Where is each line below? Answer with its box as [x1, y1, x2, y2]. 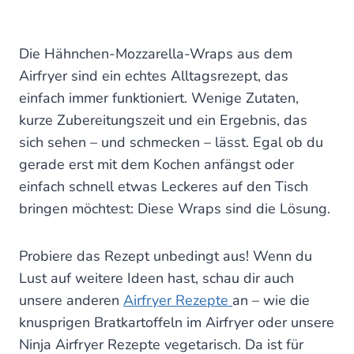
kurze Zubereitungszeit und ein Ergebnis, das [19, 111, 307, 130]
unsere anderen [19, 291, 123, 311]
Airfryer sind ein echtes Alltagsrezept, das [19, 66, 288, 86]
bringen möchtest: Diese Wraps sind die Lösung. [19, 199, 330, 219]
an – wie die [232, 291, 310, 311]
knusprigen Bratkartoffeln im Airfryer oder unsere [19, 313, 334, 333]
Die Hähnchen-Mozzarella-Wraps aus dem [19, 44, 292, 64]
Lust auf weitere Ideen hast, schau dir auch [19, 269, 294, 288]
